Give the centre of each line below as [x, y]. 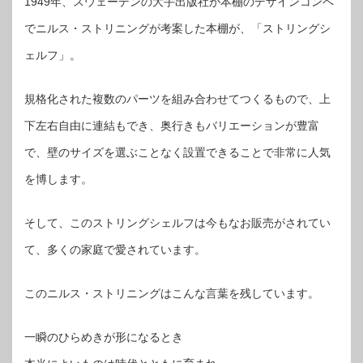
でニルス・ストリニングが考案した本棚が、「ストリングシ [177, 28]
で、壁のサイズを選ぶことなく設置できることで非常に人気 [177, 152]
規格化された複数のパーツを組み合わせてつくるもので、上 [177, 98]
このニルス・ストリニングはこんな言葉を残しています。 [172, 293]
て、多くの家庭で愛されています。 [115, 249]
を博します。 [58, 179]
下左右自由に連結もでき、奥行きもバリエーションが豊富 [172, 125]
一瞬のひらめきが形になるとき [104, 337]
